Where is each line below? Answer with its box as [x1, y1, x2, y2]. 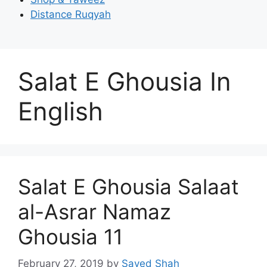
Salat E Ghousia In [18, 66, 231, 97]
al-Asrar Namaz [18, 199, 171, 224]
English [18, 96, 103, 126]
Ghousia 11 [18, 224, 123, 249]
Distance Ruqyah [30, 8, 111, 20]
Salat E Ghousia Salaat [18, 174, 239, 199]
